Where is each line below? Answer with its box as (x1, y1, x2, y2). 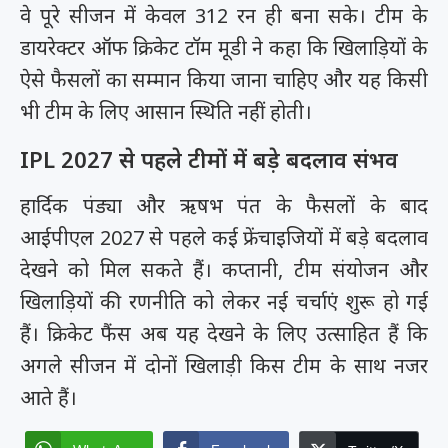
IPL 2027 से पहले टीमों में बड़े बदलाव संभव (20, 143, 398, 174)
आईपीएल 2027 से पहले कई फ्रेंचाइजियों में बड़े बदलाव (20, 223, 428, 251)
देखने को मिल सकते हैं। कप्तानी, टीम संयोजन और (20, 255, 428, 283)
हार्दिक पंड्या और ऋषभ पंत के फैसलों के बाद (20, 191, 428, 219)
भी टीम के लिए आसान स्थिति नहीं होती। (20, 97, 312, 125)
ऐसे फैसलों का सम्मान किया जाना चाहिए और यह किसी (20, 65, 428, 93)
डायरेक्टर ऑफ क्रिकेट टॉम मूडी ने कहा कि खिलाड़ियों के (20, 33, 428, 61)
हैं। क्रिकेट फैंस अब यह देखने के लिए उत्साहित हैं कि (20, 319, 428, 347)
